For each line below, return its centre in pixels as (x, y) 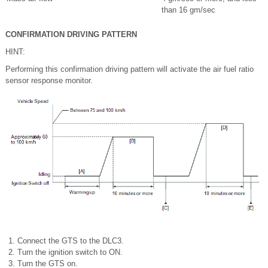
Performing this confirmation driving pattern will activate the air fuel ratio (130, 69)
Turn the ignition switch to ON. (70, 252)
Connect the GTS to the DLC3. (71, 240)
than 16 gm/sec (188, 10)
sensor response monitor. (49, 80)
